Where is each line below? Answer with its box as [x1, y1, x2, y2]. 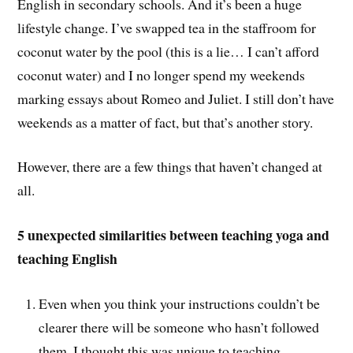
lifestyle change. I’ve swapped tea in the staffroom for [17, 17, 317, 37]
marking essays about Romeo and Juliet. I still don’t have [17, 88, 335, 108]
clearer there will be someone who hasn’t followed [39, 317, 320, 336]
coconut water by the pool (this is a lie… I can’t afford [17, 41, 320, 61]
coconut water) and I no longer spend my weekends [17, 65, 306, 84]
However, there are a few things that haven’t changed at [17, 157, 323, 176]
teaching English [17, 248, 118, 269]
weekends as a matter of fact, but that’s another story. [17, 112, 314, 132]
